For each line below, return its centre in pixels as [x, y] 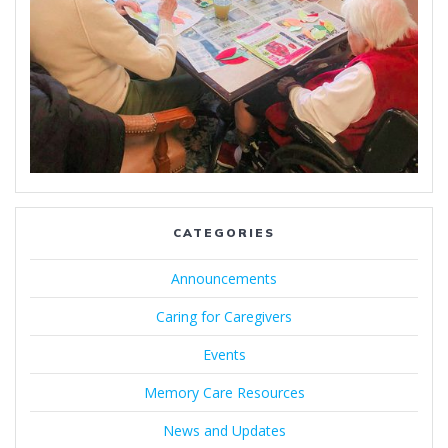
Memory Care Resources [224, 393]
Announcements [224, 279]
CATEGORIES [224, 233]
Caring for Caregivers [224, 317]
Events [224, 355]
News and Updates [224, 431]
